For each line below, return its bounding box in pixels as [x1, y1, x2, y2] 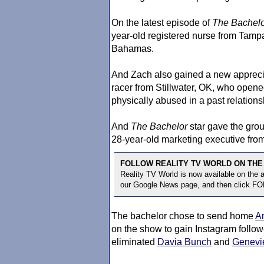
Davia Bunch [157, 237, 212, 247]
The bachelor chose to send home [111, 211, 255, 221]
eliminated [111, 237, 157, 247]
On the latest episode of [111, 18, 212, 28]
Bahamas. [111, 44, 154, 54]
